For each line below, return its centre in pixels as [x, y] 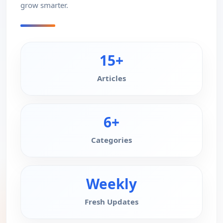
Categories [111, 140]
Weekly [111, 184]
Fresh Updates [111, 202]
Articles [111, 78]
